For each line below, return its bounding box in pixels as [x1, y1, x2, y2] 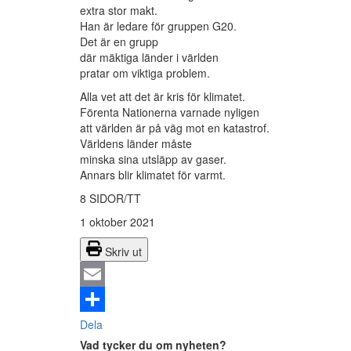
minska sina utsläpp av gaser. [80, 151, 226, 168]
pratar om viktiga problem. [80, 65, 210, 81]
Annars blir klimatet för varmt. [80, 167, 226, 183]
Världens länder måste [80, 136, 192, 152]
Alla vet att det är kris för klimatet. [80, 89, 245, 105]
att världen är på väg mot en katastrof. [80, 120, 270, 136]
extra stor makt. [80, 2, 157, 19]
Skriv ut [105, 244, 142, 260]
